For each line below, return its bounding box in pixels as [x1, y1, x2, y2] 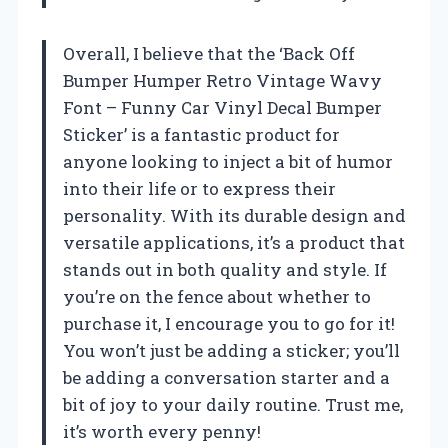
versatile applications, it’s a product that [63, 230, 405, 254]
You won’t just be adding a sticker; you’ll [63, 338, 400, 362]
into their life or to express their [63, 176, 336, 200]
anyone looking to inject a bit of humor [63, 149, 393, 173]
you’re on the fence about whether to [63, 284, 371, 308]
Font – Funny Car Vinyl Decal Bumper [63, 95, 382, 119]
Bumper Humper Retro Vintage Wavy [63, 68, 382, 92]
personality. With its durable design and [63, 203, 406, 227]
